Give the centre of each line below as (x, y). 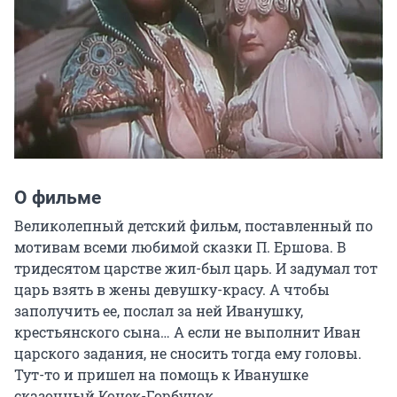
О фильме (58, 198)
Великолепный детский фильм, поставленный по (194, 226)
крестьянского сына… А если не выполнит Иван (187, 332)
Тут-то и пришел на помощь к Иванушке (161, 375)
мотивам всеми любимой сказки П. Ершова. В (180, 247)
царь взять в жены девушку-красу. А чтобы (172, 290)
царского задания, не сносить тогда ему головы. (188, 354)
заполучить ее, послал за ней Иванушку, (159, 311)
